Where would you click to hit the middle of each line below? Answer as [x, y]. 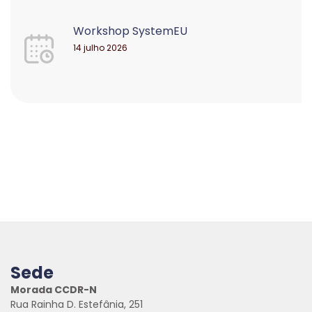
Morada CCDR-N [54, 290]
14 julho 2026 [100, 48]
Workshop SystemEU [130, 31]
